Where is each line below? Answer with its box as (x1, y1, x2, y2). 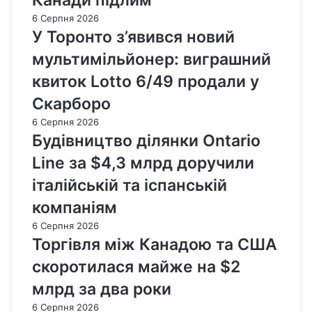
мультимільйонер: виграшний (32, 49, 271, 70)
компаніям (32, 198, 117, 218)
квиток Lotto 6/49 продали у (32, 72, 259, 92)
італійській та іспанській (32, 175, 227, 196)
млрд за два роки (32, 279, 171, 299)
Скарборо (32, 94, 111, 114)
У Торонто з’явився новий (32, 27, 235, 47)
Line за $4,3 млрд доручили (32, 153, 254, 173)
